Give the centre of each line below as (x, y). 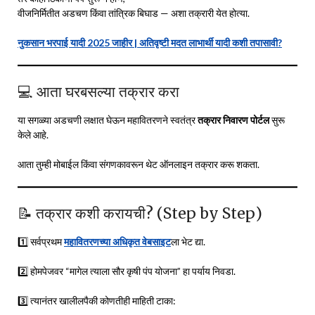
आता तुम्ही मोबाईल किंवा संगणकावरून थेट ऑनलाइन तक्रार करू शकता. (139, 164)
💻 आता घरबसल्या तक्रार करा (98, 91)
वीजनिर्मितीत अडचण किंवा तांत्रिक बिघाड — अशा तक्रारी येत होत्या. (134, 13)
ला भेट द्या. (188, 241)
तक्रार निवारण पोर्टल (233, 120)
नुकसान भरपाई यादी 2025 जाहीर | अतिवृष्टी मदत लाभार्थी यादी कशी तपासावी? (150, 42)
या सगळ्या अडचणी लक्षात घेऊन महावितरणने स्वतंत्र (108, 120)
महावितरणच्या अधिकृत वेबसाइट (117, 241)
